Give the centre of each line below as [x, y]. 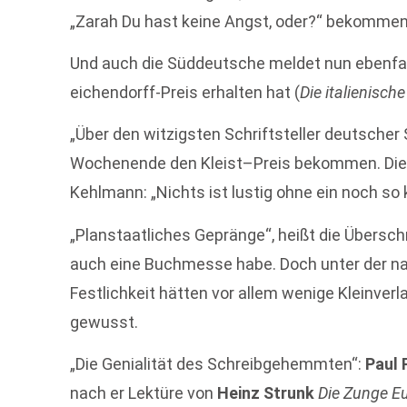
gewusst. [104, 322]
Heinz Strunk [266, 393]
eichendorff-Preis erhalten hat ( [185, 93]
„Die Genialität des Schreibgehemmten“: [218, 364]
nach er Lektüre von [144, 393]
